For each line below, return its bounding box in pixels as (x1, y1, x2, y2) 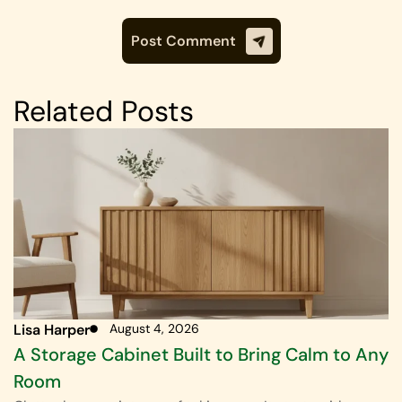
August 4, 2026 (109, 320, 199, 337)
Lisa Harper (13, 320, 90, 340)
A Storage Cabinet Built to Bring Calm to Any (13, 343, 389, 367)
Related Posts (13, 92, 194, 131)
